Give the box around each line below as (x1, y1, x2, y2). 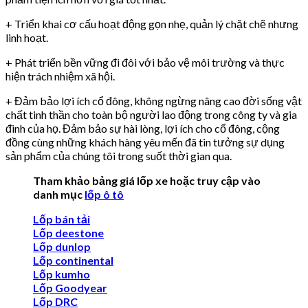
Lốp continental (33, 254, 113, 267)
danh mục (33, 188, 85, 201)
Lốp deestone (33, 226, 104, 240)
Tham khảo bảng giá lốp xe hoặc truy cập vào (33, 174, 261, 188)
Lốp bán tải (33, 212, 90, 226)
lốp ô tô (85, 188, 124, 201)
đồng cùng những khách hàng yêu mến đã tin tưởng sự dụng (5, 135, 285, 149)
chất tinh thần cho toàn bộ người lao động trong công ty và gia (5, 108, 297, 122)
